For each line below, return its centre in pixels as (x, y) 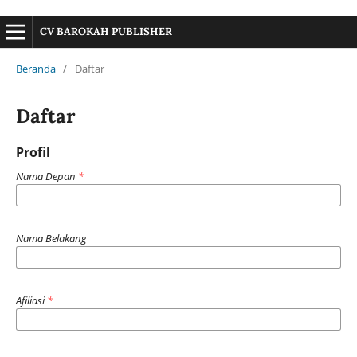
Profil (33, 152)
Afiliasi (31, 300)
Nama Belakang (51, 238)
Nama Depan (47, 176)
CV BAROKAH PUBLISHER (106, 31)
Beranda (35, 68)
